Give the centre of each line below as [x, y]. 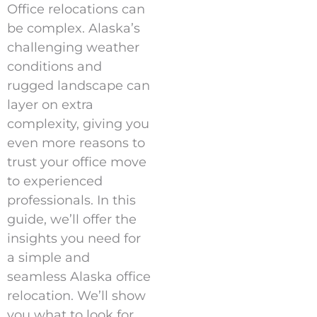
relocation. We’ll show [76, 296]
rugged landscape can [79, 86]
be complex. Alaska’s [74, 29]
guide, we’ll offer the [72, 220]
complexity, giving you [78, 124]
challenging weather [73, 48]
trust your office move [77, 162]
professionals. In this [71, 201]
